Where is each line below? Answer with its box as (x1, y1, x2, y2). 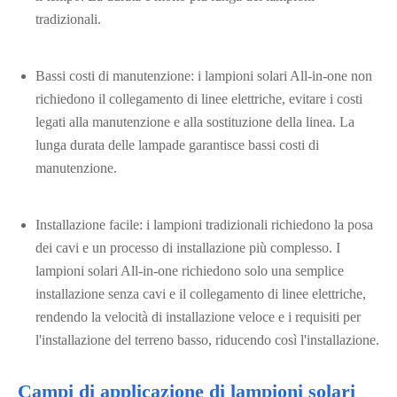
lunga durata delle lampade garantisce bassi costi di (35, 137, 319, 152)
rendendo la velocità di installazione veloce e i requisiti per (35, 309, 361, 324)
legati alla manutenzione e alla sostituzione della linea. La (35, 114, 354, 129)
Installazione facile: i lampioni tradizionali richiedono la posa (35, 217, 373, 232)
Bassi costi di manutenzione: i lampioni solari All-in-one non (35, 68, 372, 83)
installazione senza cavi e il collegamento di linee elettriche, (35, 286, 366, 301)
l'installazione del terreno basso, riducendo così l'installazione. (35, 332, 379, 347)
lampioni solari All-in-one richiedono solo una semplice (35, 263, 344, 278)
